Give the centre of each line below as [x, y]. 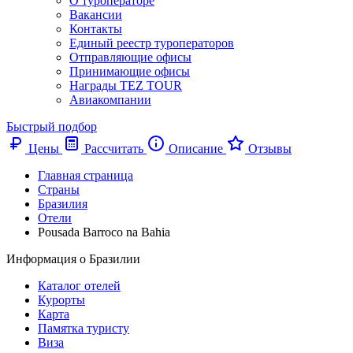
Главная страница [85, 175]
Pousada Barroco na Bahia [104, 232]
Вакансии [96, 15]
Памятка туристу [84, 328]
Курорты [61, 300]
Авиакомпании [110, 100]
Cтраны [59, 190]
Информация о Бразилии [73, 259]
